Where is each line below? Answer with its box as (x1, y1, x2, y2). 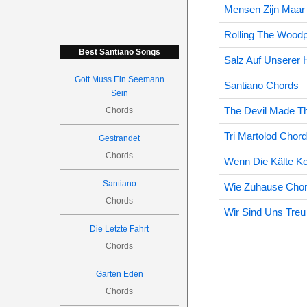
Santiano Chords (223, 79, 299, 91)
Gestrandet (99, 134, 140, 143)
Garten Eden (95, 269, 143, 279)
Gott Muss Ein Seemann (74, 75, 164, 84)
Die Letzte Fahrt (90, 224, 149, 234)
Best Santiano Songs (78, 47, 160, 57)
